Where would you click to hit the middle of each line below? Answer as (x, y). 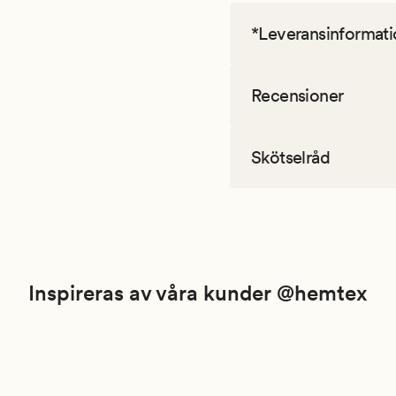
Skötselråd (290, 158)
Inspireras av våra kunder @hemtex (198, 293)
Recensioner (297, 96)
